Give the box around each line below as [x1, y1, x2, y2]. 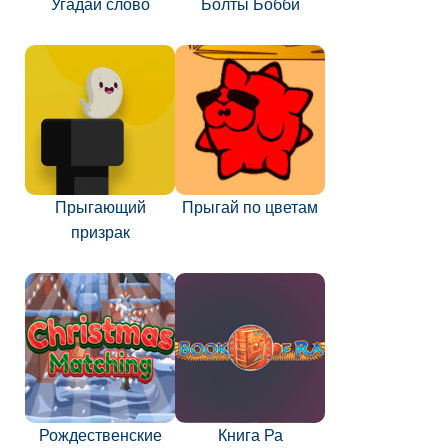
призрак [70, 224, 130, 241]
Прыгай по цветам [182, 199, 318, 216]
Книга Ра [217, 427, 283, 444]
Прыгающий [54, 199, 146, 216]
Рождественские [38, 427, 162, 444]
